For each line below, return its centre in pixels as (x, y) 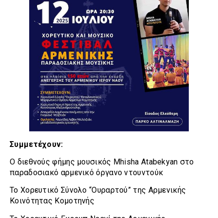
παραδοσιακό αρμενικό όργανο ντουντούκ (87, 173)
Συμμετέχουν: (36, 144)
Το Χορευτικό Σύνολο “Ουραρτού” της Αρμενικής (98, 190)
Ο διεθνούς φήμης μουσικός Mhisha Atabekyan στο (102, 162)
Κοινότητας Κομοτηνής (52, 201)
